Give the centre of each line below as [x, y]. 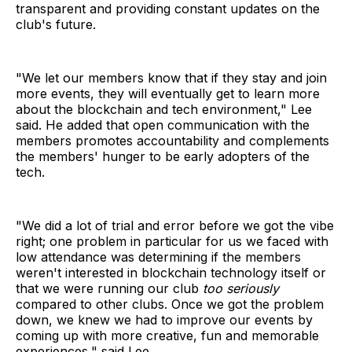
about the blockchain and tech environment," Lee [164, 110]
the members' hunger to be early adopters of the [163, 157]
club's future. [56, 25]
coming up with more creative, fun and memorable [167, 336]
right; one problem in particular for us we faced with [172, 242]
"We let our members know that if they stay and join [171, 78]
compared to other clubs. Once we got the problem [170, 304]
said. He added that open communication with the [163, 125]
